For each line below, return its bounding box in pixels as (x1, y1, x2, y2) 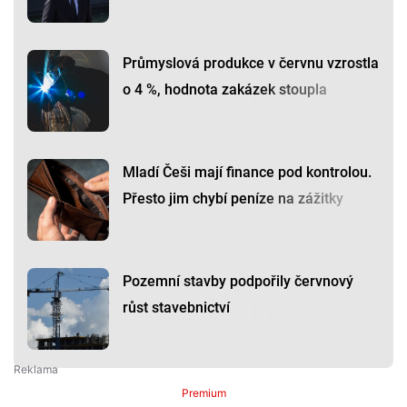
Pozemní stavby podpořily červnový (123, 273, 353, 291)
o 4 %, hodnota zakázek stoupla (123, 81, 327, 99)
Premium (181, 386, 226, 401)
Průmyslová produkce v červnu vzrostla (123, 55, 379, 73)
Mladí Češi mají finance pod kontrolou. (123, 164, 372, 182)
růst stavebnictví (123, 299, 230, 317)
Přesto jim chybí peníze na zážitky (123, 190, 343, 208)
